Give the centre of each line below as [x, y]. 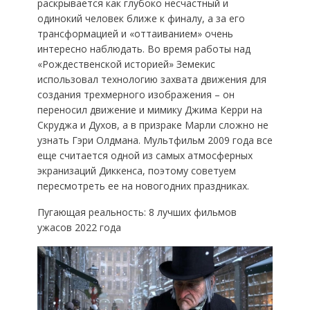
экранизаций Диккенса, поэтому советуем [136, 171]
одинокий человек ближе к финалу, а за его [141, 19]
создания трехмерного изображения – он [136, 95]
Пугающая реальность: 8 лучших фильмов [137, 212]
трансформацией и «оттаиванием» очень [135, 34]
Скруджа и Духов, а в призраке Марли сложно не [153, 125]
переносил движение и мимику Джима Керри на [149, 110]
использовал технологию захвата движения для [152, 80]
